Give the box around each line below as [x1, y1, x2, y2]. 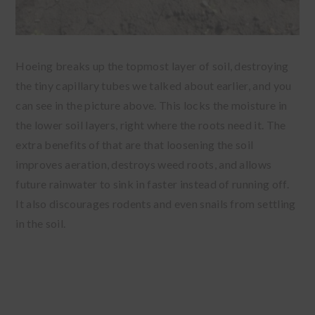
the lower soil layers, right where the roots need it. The [15, 117, 286, 131]
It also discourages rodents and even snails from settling [15, 196, 296, 210]
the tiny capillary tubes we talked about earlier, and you [15, 78, 292, 92]
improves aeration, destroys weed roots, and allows [15, 157, 272, 171]
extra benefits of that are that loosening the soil [15, 137, 254, 151]
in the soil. [15, 216, 68, 230]
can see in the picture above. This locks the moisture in [15, 98, 288, 112]
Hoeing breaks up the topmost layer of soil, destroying [15, 58, 289, 72]
